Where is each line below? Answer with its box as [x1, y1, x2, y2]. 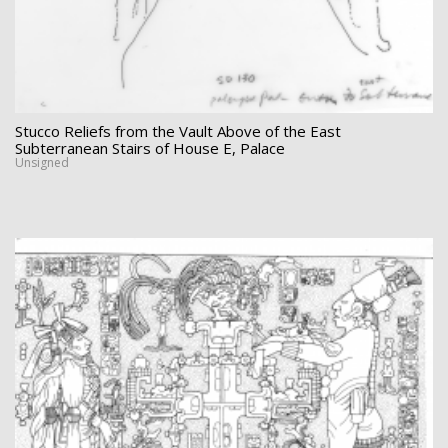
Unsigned [15, 153, 69, 171]
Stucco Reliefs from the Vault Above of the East [15, 120, 341, 141]
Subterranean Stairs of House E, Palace [15, 137, 285, 158]
